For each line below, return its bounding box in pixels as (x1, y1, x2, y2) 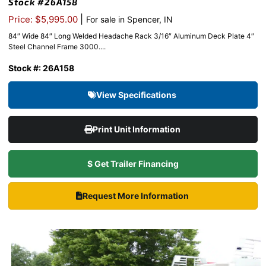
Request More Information (82, 190, 191, 201)
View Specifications (96, 89, 178, 100)
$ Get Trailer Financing (87, 158, 179, 169)
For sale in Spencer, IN (86, 14, 173, 24)
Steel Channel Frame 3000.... (8, 42, 106, 51)
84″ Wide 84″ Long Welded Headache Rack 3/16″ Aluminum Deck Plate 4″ (8, 31, 254, 40)
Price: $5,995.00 (8, 13, 80, 25)
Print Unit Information (92, 123, 182, 134)
